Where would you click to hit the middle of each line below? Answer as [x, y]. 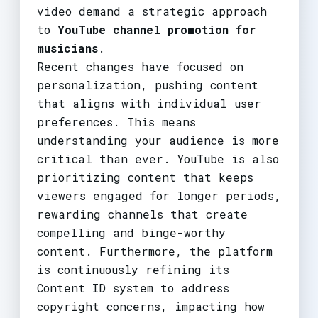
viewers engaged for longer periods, [159, 195]
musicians [67, 48]
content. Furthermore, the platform [154, 251]
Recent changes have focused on [140, 66]
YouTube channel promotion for [156, 29]
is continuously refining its [133, 269]
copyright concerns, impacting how [150, 306]
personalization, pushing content [147, 84]
